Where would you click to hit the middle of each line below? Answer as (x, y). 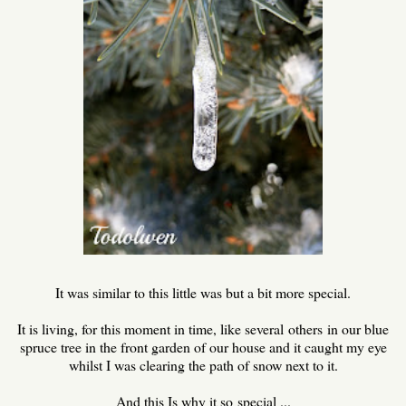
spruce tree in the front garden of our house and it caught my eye (203, 347)
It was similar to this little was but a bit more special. (203, 293)
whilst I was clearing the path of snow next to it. (203, 365)
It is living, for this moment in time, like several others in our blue (203, 329)
